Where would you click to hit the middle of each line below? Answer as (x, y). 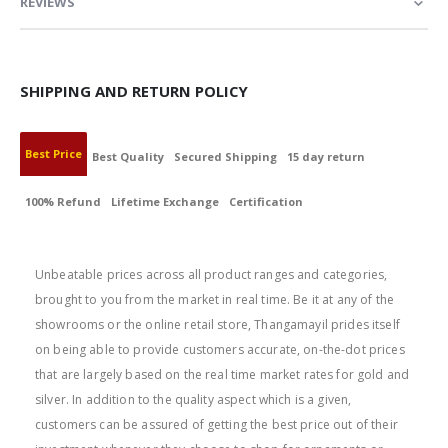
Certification (266, 202)
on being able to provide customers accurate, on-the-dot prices (220, 349)
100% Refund (63, 202)
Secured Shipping (225, 157)
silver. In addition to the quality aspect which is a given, (193, 399)
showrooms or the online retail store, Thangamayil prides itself (217, 324)
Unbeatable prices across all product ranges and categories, (211, 274)
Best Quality (128, 157)
